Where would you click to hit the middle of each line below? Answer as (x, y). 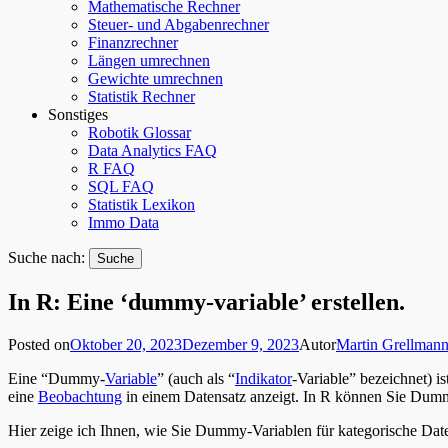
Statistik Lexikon (141, 204)
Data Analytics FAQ (152, 150)
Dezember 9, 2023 (240, 344)
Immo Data (123, 222)
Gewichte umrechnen (155, 78)
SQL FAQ (121, 186)
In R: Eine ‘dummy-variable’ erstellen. (206, 301)
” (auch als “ (196, 378)
